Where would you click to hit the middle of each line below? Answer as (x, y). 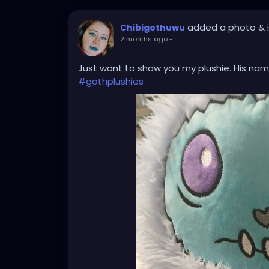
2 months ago (144, 39)
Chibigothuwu (153, 28)
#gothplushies (111, 82)
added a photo (223, 28)
